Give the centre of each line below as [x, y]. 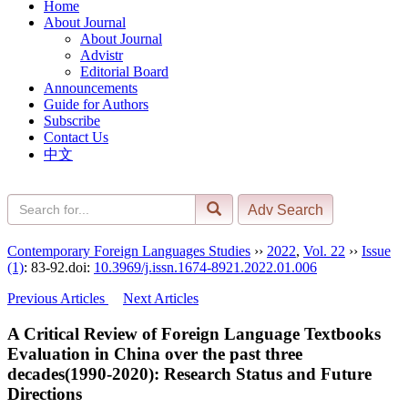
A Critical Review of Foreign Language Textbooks [194, 333]
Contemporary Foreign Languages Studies [129, 250]
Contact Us [76, 137]
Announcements [91, 87]
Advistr [102, 55]
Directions [45, 393]
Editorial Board [124, 71]
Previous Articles [58, 298]
